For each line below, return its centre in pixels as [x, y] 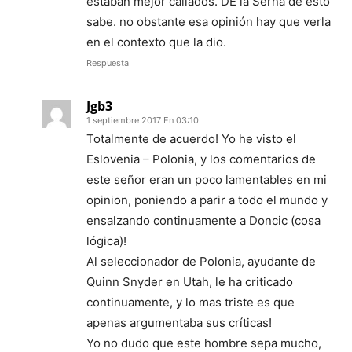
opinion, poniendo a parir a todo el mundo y [207, 200]
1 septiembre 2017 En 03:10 [143, 121]
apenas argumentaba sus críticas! [179, 323]
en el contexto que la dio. [156, 42]
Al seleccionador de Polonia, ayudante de [201, 262]
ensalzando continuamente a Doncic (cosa [203, 221]
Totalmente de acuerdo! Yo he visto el [191, 139]
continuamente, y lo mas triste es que [191, 302]
